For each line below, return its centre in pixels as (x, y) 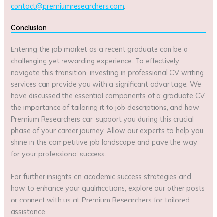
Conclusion (29, 28)
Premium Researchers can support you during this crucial (102, 119)
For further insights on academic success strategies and (101, 176)
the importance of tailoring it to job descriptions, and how (105, 107)
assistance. (29, 211)
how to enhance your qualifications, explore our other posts (108, 188)
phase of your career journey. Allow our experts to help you (107, 130)
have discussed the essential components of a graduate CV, (108, 95)
